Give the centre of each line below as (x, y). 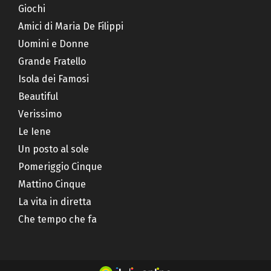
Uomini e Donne (54, 44)
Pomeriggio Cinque (60, 166)
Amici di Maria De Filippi (71, 26)
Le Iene (34, 131)
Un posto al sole (54, 149)
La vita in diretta (55, 201)
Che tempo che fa (57, 219)
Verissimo (40, 114)
